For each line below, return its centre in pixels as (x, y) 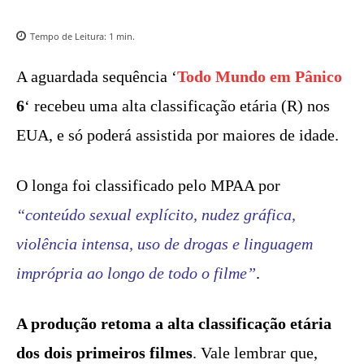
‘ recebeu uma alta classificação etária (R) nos (177, 106)
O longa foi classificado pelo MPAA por (148, 186)
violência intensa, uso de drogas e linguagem (165, 244)
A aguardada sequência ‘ (97, 77)
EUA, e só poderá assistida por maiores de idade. (178, 135)
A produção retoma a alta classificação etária (174, 324)
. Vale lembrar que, (255, 353)
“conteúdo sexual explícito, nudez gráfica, (156, 215)
